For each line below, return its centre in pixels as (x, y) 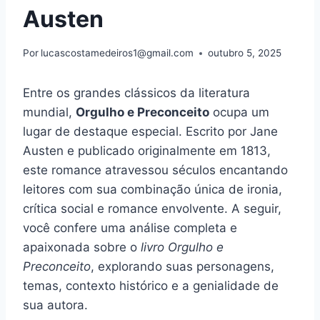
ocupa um (239, 112)
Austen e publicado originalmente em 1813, (147, 151)
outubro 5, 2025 (245, 53)
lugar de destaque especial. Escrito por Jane (150, 132)
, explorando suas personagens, (182, 267)
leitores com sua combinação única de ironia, (152, 190)
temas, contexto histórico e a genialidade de (151, 286)
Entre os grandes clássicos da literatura (136, 93)
